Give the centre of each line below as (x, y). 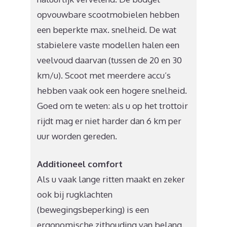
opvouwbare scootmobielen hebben (108, 14)
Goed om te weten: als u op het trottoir (113, 105)
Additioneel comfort (80, 164)
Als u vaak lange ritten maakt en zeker (111, 179)
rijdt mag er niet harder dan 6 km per (109, 121)
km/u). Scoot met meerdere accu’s (104, 75)
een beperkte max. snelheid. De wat (107, 29)
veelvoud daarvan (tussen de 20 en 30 (110, 60)
